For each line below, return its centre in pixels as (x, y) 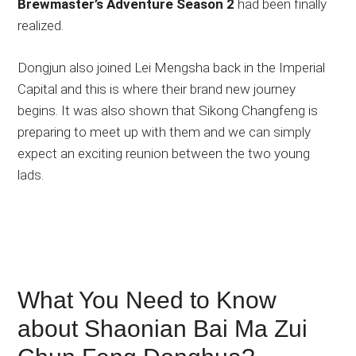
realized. (41, 25)
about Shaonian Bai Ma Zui (163, 328)
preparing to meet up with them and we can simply (164, 132)
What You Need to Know (147, 300)
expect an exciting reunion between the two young (164, 153)
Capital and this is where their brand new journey (157, 89)
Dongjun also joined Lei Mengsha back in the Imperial (172, 67)
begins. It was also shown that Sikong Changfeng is (168, 110)
